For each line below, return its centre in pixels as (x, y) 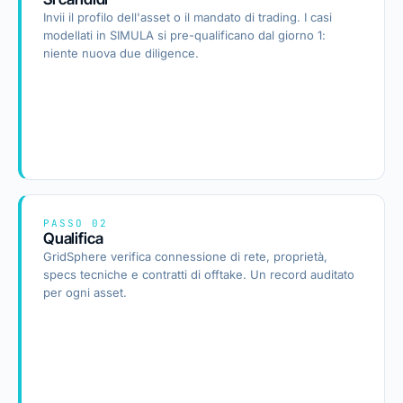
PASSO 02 (76, 223)
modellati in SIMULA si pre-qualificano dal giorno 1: (184, 35)
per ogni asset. (85, 292)
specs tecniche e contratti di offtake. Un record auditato (199, 274)
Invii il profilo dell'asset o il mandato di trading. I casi (188, 17)
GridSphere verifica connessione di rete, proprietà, (185, 256)
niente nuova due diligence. (121, 53)
